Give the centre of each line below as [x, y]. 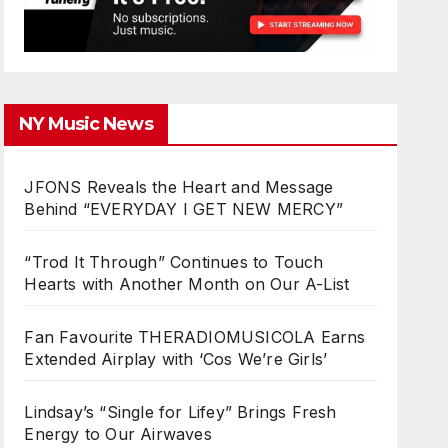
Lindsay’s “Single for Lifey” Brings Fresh [180, 411]
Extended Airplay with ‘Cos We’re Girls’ [176, 358]
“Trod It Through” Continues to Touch [174, 261]
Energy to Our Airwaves [118, 433]
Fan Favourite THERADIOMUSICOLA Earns [195, 336]
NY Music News [86, 123]
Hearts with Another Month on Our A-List [187, 283]
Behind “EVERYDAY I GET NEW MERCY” [183, 208]
